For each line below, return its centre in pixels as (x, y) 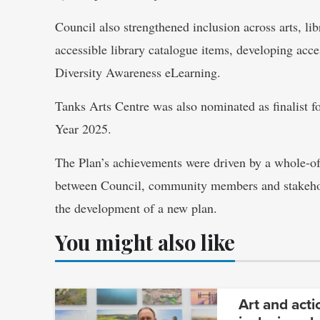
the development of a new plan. (136, 207)
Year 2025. (83, 128)
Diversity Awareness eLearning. (138, 72)
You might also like (145, 242)
